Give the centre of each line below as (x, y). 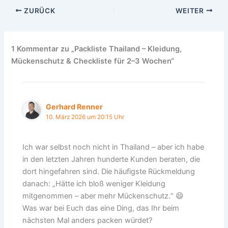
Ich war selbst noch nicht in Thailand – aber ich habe (113, 147)
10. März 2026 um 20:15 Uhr (85, 117)
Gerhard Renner (75, 107)
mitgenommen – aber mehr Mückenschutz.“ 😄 (103, 196)
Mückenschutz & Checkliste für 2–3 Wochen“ (93, 61)
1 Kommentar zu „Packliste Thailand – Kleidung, (97, 49)
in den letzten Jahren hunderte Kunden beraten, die (111, 159)
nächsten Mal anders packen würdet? (88, 220)
